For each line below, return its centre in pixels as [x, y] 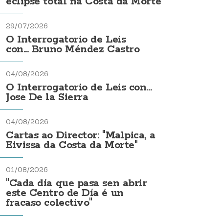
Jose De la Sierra [47, 98]
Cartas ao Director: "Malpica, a [81, 136]
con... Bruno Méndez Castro [73, 50]
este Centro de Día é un [65, 193]
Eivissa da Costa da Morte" [72, 145]
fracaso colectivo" [49, 203]
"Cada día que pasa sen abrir [77, 184]
